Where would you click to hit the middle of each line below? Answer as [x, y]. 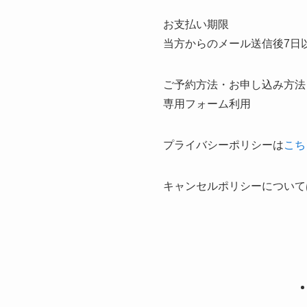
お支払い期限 [196, 24]
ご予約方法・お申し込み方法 [234, 85]
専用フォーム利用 [207, 104]
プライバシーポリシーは [223, 145]
